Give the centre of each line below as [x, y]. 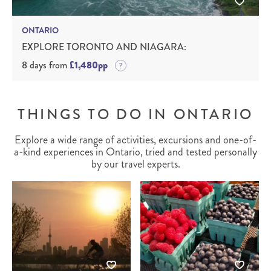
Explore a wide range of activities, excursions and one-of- [135, 140]
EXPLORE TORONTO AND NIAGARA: [104, 47]
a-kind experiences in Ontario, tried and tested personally [135, 152]
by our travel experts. [135, 164]
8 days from [46, 65]
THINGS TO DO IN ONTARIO [135, 115]
